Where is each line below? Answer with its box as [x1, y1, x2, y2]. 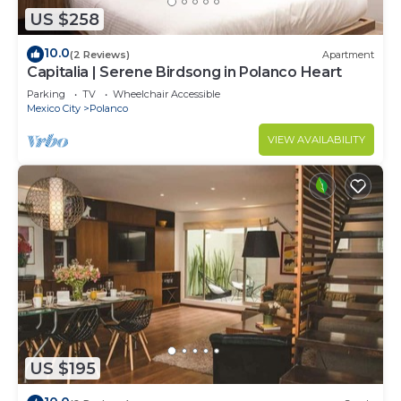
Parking [27, 88, 65, 101]
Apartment [322, 47, 374, 61]
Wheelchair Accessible [113, 88, 220, 101]
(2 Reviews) [70, 47, 130, 61]
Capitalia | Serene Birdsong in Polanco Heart [27, 64, 342, 81]
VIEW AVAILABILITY [268, 133, 365, 147]
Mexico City [27, 102, 81, 115]
